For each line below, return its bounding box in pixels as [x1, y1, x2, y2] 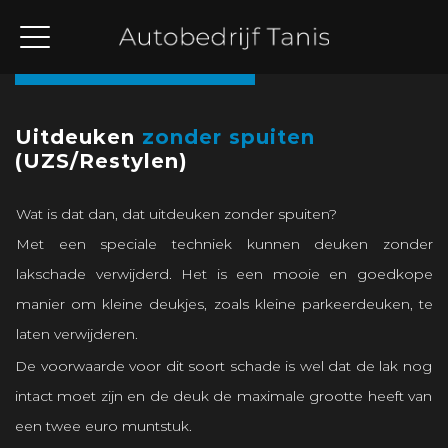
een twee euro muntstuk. [15, 417, 192, 435]
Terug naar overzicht [55, 51, 215, 70]
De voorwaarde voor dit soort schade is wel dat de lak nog [15, 357, 432, 375]
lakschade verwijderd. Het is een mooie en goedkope [16, 265, 433, 283]
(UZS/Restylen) [15, 149, 188, 173]
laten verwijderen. [16, 325, 138, 343]
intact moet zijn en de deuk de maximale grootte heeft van [15, 387, 432, 405]
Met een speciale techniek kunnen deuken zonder [16, 235, 433, 253]
